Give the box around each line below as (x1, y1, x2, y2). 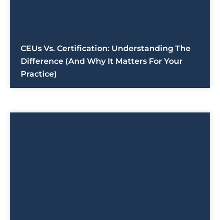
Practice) (21, 69, 57, 79)
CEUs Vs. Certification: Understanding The (21, 44, 191, 54)
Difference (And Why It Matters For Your (21, 56, 183, 66)
